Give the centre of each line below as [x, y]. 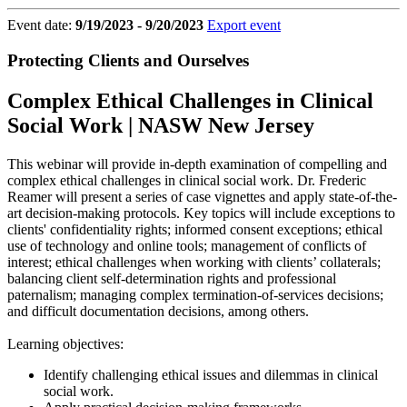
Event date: [41, 25]
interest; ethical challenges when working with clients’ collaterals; [194, 262]
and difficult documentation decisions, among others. [158, 311]
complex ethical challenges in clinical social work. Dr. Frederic [187, 180]
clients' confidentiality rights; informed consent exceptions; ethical [195, 229]
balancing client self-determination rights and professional [172, 278]
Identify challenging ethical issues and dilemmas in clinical [211, 374]
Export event [244, 25]
